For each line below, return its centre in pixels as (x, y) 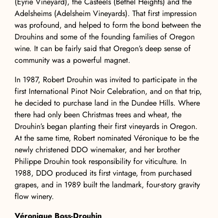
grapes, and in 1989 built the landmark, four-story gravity (107, 185)
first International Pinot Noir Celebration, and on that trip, (108, 91)
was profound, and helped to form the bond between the (108, 25)
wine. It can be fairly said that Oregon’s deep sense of (103, 49)
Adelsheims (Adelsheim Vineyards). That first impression (106, 14)
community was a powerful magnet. (73, 60)
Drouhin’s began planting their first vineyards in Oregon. (106, 127)
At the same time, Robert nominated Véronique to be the (107, 138)
